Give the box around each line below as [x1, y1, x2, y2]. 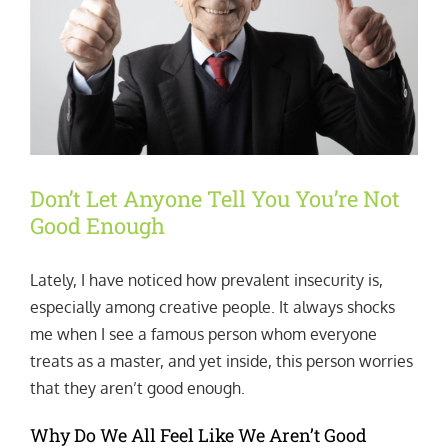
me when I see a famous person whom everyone [29, 323, 377, 344]
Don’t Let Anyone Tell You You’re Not [30, 183, 400, 213]
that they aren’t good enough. [29, 377, 245, 398]
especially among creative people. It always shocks [29, 296, 395, 317]
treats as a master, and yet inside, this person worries [29, 350, 413, 371]
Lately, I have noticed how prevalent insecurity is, [29, 269, 383, 290]
